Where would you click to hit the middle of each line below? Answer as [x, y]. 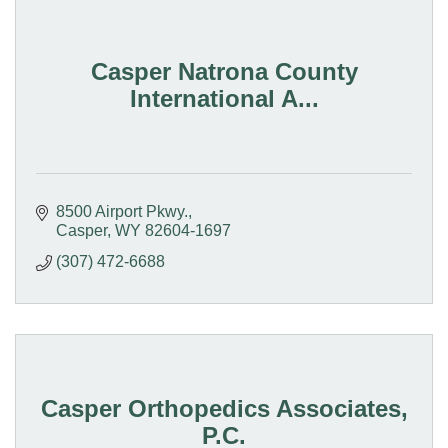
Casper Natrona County [224, 71]
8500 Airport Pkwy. [122, 212]
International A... [224, 98]
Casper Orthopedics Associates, [224, 408]
